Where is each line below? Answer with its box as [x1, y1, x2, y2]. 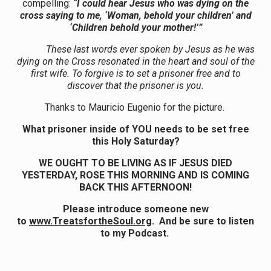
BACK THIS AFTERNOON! [79, 181, 192, 193]
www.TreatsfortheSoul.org [29, 215, 152, 227]
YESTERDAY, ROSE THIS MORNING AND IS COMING [22, 169, 249, 181]
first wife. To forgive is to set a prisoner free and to [30, 67, 241, 79]
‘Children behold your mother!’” [69, 21, 202, 33]
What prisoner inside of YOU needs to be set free [22, 123, 249, 135]
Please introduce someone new [62, 203, 209, 215]
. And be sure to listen [152, 215, 254, 227]
